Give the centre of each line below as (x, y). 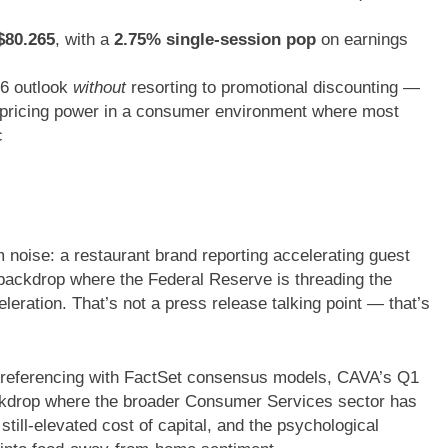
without (99, 87)
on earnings (361, 39)
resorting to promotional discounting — (272, 87)
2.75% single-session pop (214, 39)
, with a (84, 39)
